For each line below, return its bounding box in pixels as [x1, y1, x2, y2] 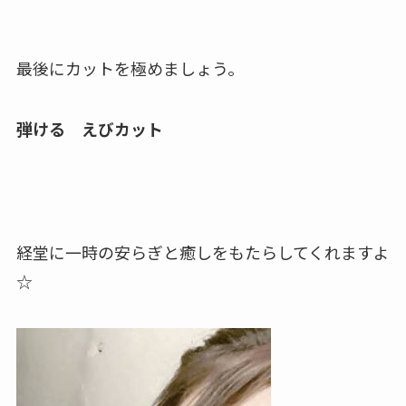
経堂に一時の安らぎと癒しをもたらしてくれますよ [15, 240, 390, 265]
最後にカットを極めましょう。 [15, 55, 244, 80]
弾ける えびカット [15, 117, 163, 141]
